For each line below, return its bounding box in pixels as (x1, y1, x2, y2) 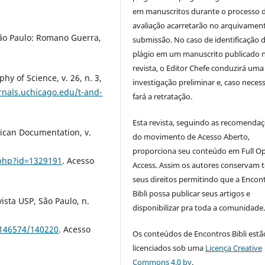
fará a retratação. (132, 91, 193, 102)
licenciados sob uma (132, 242, 206, 253)
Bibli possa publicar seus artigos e (132, 188, 251, 199)
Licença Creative (205, 242, 263, 253)
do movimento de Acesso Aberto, (132, 131, 250, 142)
